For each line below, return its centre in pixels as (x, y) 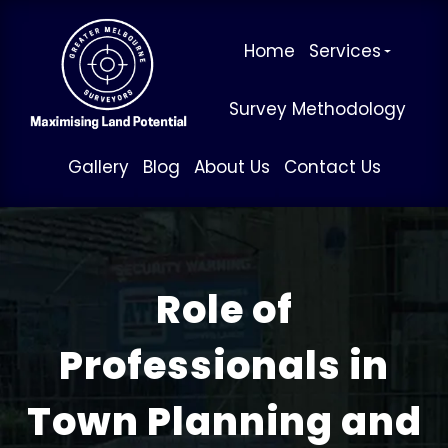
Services (345, 50)
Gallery (98, 166)
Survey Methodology (318, 108)
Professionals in (224, 365)
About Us (231, 166)
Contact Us (332, 166)
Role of (224, 309)
